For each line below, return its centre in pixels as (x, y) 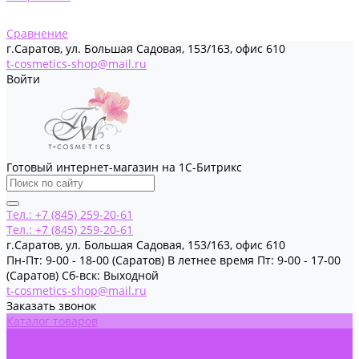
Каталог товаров (52, 321)
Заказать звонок (51, 306)
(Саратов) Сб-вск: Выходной (83, 275)
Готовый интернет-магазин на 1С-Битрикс (124, 167)
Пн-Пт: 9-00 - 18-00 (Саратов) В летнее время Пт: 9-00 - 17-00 (173, 260)
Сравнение (37, 33)
